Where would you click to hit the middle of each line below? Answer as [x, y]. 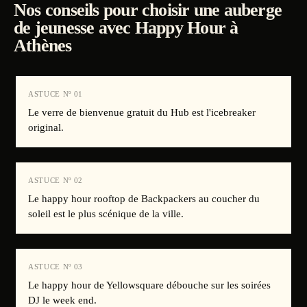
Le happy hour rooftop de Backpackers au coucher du [144, 199]
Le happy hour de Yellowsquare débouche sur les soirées [149, 285]
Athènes [43, 46]
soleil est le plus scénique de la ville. [106, 214]
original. [46, 127]
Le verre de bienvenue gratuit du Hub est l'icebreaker [142, 112]
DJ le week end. [62, 300]
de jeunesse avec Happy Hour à [126, 28]
